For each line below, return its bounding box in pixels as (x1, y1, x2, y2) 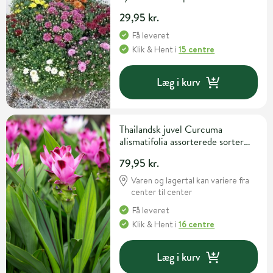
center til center (131, 186, 193, 199)
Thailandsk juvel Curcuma (119, 122, 223, 138)
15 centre (179, 43, 215, 56)
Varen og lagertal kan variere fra (131, 174, 250, 187)
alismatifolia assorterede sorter (119, 134, 244, 150)
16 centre (179, 218, 215, 231)
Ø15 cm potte (119, 146, 177, 162)
